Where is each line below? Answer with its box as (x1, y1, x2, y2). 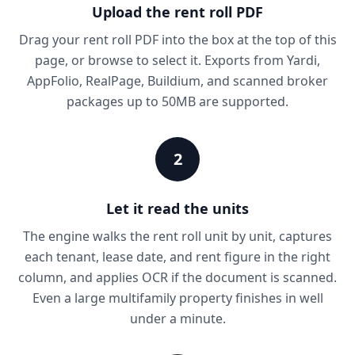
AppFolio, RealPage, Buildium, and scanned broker (27, 72, 328, 90)
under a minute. (129, 310, 226, 327)
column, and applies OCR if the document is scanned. (18, 269, 337, 286)
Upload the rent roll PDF (92, 2, 263, 21)
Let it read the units (106, 199, 249, 218)
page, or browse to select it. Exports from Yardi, (35, 52, 320, 69)
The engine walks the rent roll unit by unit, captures (23, 227, 332, 245)
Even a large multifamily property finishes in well (32, 289, 323, 307)
